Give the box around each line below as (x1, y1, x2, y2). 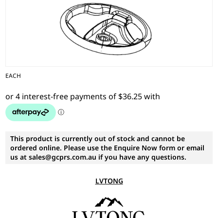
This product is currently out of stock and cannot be (10, 133, 185, 143)
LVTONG (95, 176, 123, 185)
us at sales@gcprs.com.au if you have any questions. (10, 152, 187, 162)
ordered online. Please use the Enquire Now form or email (10, 143, 205, 152)
